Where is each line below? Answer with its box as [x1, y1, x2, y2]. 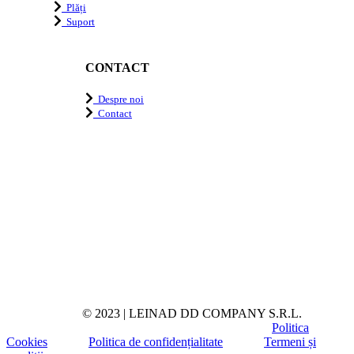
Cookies [6, 335, 47, 349]
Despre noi [93, 93, 144, 106]
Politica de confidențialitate [88, 335, 223, 349]
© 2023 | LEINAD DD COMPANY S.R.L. [6, 307, 318, 321]
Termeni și [264, 335, 316, 349]
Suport [62, 15, 95, 28]
